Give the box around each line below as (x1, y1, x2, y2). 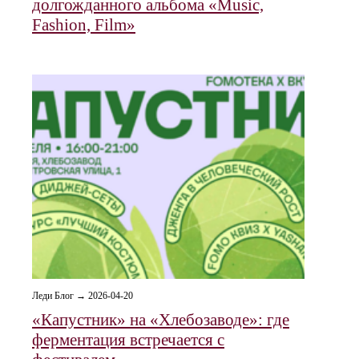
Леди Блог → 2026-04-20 (32, 290, 133, 301)
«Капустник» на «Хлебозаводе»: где (32, 310, 289, 329)
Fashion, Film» (32, 15, 135, 34)
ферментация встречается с (32, 330, 224, 349)
